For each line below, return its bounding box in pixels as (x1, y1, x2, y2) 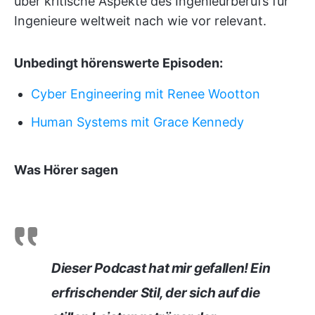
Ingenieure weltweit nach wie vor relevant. (14, 13, 266, 28)
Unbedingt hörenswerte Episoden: (14, 56, 223, 70)
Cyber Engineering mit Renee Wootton (31, 86, 260, 101)
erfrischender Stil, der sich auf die (51, 285, 260, 301)
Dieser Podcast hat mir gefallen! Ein (51, 260, 271, 276)
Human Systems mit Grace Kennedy (31, 115, 244, 129)
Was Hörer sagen (14, 162, 118, 177)
